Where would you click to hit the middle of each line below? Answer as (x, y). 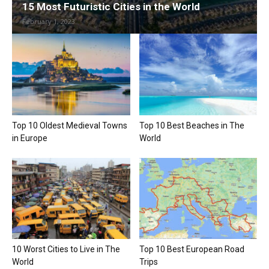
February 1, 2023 (49, 22)
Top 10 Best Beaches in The (192, 125)
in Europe (30, 138)
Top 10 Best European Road (192, 249)
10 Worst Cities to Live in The (66, 249)
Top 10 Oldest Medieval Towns (70, 125)
